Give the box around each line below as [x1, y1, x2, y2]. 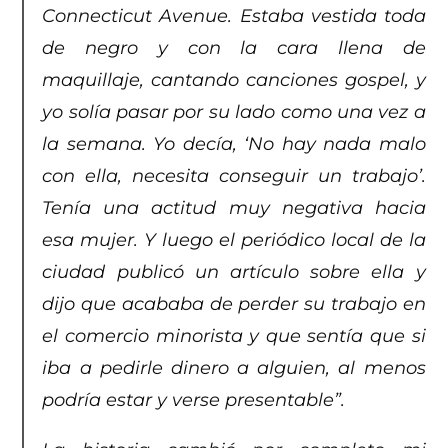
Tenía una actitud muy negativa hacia [42, 197, 426, 220]
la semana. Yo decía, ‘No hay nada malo [42, 133, 426, 156]
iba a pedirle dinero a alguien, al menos [42, 357, 426, 380]
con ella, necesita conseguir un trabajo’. [42, 165, 426, 188]
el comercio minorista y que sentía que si [42, 325, 426, 348]
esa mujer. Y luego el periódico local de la [42, 229, 426, 252]
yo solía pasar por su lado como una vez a [42, 101, 426, 124]
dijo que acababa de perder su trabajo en [42, 293, 426, 316]
